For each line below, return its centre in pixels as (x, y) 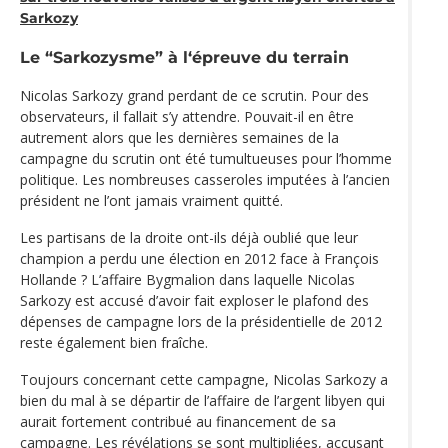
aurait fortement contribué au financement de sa (178, 422)
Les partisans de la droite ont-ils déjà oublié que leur (189, 238)
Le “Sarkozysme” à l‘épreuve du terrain (184, 57)
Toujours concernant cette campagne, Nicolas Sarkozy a (204, 380)
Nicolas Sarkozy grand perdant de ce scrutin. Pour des (194, 96)
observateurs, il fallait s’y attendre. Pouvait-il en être (187, 117)
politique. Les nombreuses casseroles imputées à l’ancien (205, 180)
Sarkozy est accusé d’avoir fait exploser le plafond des (194, 301)
